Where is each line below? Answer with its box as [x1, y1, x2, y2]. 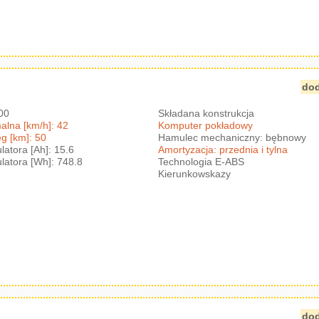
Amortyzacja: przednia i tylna [158, 143, 288, 155]
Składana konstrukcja [158, 107, 255, 119]
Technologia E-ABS [158, 155, 245, 167]
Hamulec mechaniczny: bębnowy [158, 131, 307, 143]
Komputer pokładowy [158, 119, 253, 131]
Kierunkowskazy [158, 167, 231, 179]
